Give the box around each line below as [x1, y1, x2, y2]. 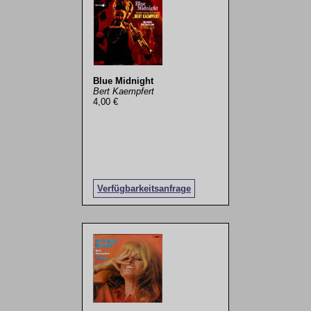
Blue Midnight [92, 76, 153, 87]
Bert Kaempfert [92, 86, 154, 97]
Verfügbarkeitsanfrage [96, 183, 191, 194]
